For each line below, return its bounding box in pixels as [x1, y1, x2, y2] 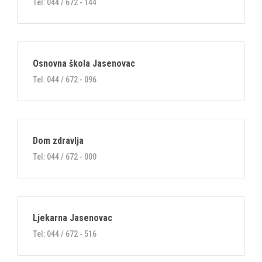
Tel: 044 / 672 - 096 [33, 75, 96, 84]
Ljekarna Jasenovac [33, 212, 112, 223]
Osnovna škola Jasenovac [33, 58, 135, 69]
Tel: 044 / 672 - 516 [33, 229, 96, 239]
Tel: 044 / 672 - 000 [33, 152, 96, 161]
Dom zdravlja [33, 135, 84, 146]
